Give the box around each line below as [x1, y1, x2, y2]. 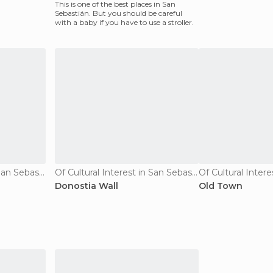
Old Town [199, 180, 243, 191]
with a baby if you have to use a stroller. [55, 18, 194, 27]
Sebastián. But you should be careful [55, 9, 182, 18]
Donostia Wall [55, 180, 118, 191]
